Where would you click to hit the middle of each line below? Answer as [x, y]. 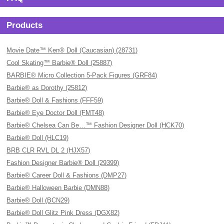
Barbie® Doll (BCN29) [38, 200]
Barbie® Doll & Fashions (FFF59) [55, 100]
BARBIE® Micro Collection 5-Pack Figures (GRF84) [82, 75]
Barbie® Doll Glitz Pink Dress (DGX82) [63, 213]
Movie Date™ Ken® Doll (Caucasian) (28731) [72, 50]
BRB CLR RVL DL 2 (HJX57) [48, 150]
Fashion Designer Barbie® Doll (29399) [63, 163]
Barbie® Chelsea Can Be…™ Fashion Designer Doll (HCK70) [95, 125]
